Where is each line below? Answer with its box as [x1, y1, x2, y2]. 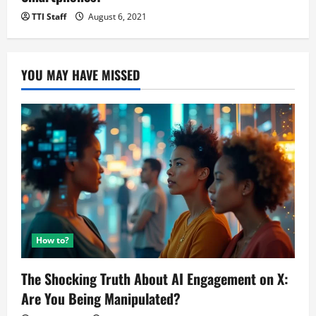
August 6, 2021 [86, 11, 147, 23]
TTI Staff [32, 11, 66, 23]
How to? [36, 234, 69, 247]
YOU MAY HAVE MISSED [21, 66, 140, 84]
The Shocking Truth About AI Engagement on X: [21, 268, 288, 290]
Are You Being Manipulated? [21, 288, 181, 310]
